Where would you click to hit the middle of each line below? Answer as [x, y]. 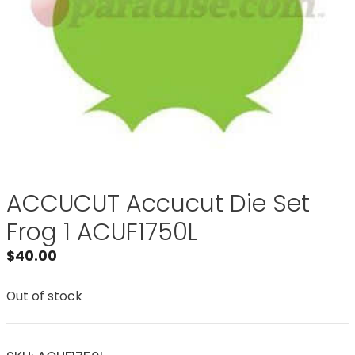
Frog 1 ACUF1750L [102, 232]
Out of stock [44, 296]
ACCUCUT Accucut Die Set [158, 204]
